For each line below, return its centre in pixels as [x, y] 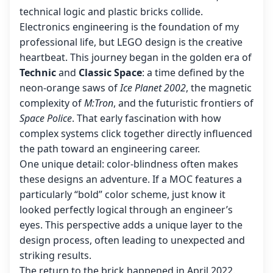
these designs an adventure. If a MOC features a [131, 179]
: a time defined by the [193, 73]
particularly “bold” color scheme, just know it [122, 195]
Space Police [46, 119]
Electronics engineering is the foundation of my [129, 27]
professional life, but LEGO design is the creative [131, 42]
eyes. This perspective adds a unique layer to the [131, 225]
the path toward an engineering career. [110, 149]
